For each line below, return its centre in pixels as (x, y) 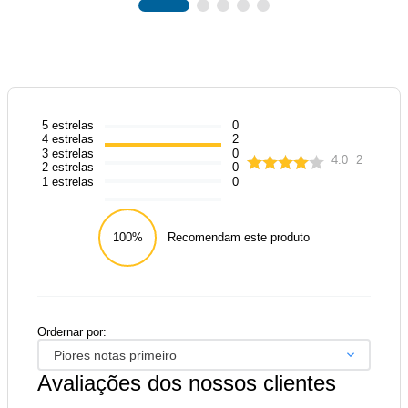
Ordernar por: (72, 332)
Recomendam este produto (239, 238)
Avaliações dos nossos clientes (187, 383)
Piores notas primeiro (115, 355)
